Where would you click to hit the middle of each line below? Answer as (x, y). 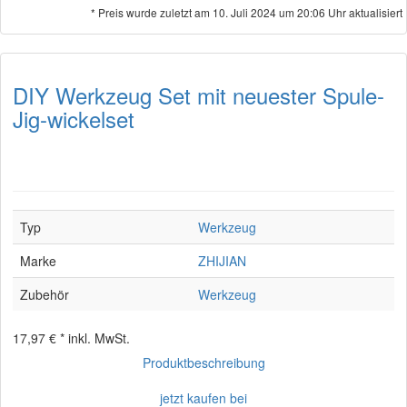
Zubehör (45, 294)
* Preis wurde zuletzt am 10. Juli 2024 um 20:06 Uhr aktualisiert (247, 12)
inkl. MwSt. (99, 338)
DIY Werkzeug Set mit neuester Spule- (199, 95)
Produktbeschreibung (203, 362)
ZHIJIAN (222, 261)
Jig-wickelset (74, 119)
